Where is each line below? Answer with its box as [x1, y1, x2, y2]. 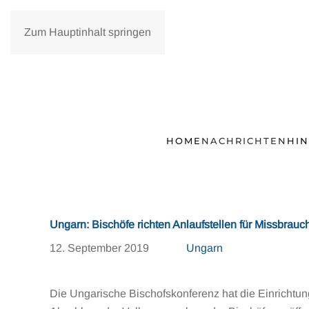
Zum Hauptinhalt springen [24, 26, 151, 38]
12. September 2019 [50, 241, 149, 254]
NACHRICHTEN [201, 135, 287, 147]
